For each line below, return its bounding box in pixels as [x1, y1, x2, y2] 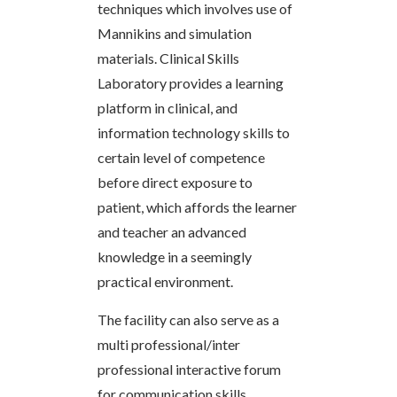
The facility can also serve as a [97, 310, 279, 328]
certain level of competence [97, 148, 265, 166]
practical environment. [97, 272, 233, 290]
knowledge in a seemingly [97, 247, 252, 265]
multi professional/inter [97, 335, 240, 353]
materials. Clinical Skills [97, 49, 239, 66]
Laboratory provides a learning [97, 74, 284, 91]
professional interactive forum [97, 360, 281, 378]
